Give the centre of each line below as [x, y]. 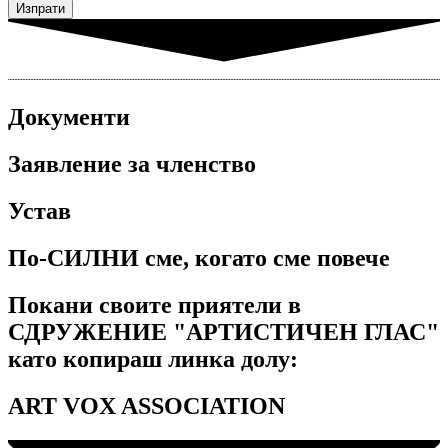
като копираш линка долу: [153, 358]
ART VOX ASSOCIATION [146, 405]
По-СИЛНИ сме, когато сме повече [199, 257]
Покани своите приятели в [154, 304]
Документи [69, 117]
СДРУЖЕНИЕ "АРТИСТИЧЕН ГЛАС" [223, 331]
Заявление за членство [132, 164]
